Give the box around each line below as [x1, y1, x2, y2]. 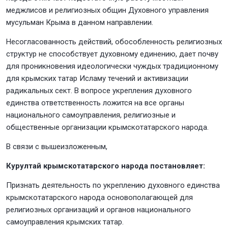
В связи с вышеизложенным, [6, 142, 109, 151]
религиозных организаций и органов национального [6, 205, 191, 214]
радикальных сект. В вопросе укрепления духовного [6, 86, 192, 95]
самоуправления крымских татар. [6, 217, 126, 226]
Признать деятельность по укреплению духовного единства [6, 181, 220, 190]
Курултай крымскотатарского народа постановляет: [6, 161, 207, 170]
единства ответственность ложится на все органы [6, 98, 184, 107]
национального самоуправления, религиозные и [6, 110, 176, 120]
